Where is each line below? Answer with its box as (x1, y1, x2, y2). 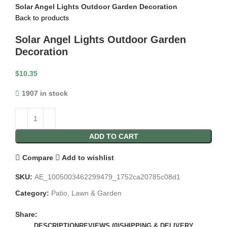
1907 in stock (22, 89, 68, 98)
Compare (22, 153, 53, 162)
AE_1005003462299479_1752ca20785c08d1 (34, 173, 180, 181)
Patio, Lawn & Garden (51, 189, 122, 198)
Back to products (15, 14, 69, 22)
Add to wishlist (62, 153, 115, 162)
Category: (15, 189, 49, 198)
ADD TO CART (89, 132, 138, 141)
